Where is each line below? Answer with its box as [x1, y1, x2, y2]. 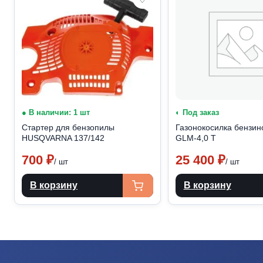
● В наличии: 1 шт [22, 108, 90, 117]
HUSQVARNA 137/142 [22, 133, 104, 143]
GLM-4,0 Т [175, 133, 216, 143]
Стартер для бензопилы [22, 123, 114, 132]
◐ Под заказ [175, 108, 219, 117]
